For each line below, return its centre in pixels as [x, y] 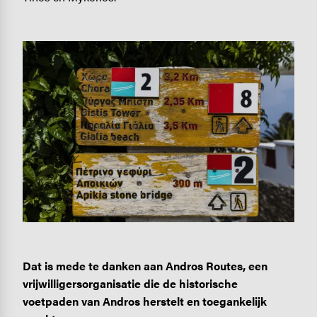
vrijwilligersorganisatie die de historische [130, 284]
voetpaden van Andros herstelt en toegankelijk [144, 301]
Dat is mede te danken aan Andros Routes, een [145, 266]
